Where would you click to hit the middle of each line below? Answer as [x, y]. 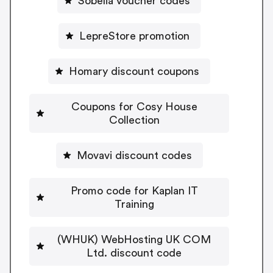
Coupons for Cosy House [134, 106]
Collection [134, 120]
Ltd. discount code [134, 253]
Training [134, 204]
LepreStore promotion [134, 36]
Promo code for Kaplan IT [134, 190]
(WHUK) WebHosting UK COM [134, 239]
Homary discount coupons [134, 71]
